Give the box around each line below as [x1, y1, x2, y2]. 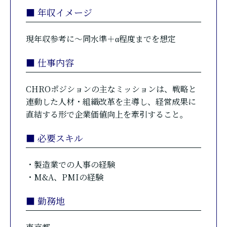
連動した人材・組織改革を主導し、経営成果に [26, 95, 196, 107]
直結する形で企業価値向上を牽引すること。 [26, 108, 188, 120]
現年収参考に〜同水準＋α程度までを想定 [26, 32, 176, 45]
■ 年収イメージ [26, 5, 92, 19]
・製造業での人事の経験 [26, 158, 115, 170]
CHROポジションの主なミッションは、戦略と [26, 83, 197, 95]
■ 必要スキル [26, 131, 83, 144]
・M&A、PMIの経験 [26, 171, 103, 183]
